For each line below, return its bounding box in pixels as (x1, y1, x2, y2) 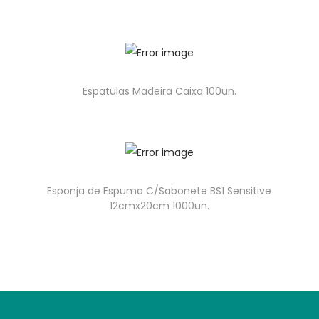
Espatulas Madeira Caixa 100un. (82, 83, 236, 98)
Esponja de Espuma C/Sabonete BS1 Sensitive (47, 183, 272, 198)
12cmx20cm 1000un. (109, 198, 209, 213)
